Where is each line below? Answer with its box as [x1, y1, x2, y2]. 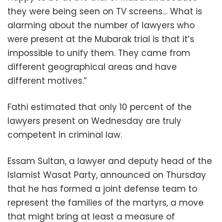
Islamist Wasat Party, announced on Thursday [7, 169, 206, 181]
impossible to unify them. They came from [7, 47, 190, 59]
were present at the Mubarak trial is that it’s [7, 33, 194, 45]
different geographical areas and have [7, 61, 177, 73]
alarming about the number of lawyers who [7, 19, 195, 31]
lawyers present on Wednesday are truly [7, 115, 181, 127]
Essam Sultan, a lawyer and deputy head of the [7, 155, 212, 167]
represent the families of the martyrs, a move [7, 197, 204, 209]
